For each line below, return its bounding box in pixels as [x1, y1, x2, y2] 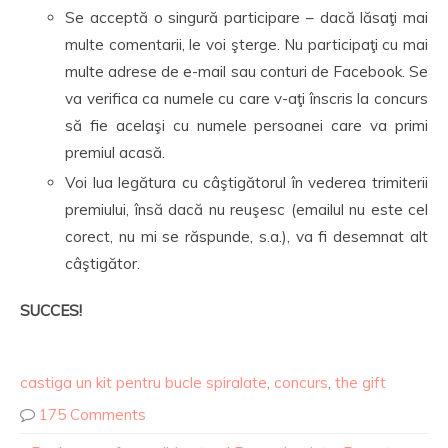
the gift [335, 373, 386, 392]
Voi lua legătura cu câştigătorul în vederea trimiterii [65, 173, 428, 192]
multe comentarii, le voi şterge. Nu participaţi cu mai [65, 35, 428, 54]
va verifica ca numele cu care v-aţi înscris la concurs [65, 89, 428, 108]
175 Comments [39, 405, 146, 424]
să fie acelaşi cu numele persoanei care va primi [65, 116, 428, 135]
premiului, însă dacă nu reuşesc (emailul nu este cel [65, 200, 428, 219]
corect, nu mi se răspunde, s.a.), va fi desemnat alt [65, 227, 428, 246]
